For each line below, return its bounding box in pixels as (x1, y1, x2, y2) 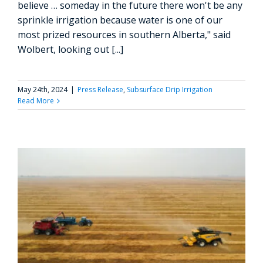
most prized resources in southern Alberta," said (18, 28, 231, 42)
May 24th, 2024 (18, 85, 68, 95)
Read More (18, 96, 54, 106)
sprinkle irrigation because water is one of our (18, 14, 222, 27)
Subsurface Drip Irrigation (127, 85, 213, 95)
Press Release (77, 85, 123, 95)
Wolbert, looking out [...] (18, 43, 123, 56)
